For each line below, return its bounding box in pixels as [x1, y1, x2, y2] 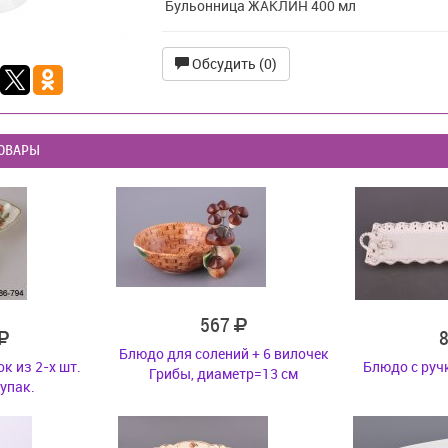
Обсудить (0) [188, 54, 277, 73]
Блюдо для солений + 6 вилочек [118, 344, 329, 363]
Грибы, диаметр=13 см [149, 364, 299, 383]
